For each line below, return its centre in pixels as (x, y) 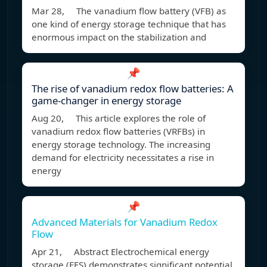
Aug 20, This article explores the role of (119, 118)
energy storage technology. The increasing (121, 145)
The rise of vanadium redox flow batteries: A (133, 89)
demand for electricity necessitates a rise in (123, 158)
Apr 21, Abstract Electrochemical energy (120, 252)
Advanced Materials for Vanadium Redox (125, 222)
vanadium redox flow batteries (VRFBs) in (118, 131)
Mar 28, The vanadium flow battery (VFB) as (129, 11)
